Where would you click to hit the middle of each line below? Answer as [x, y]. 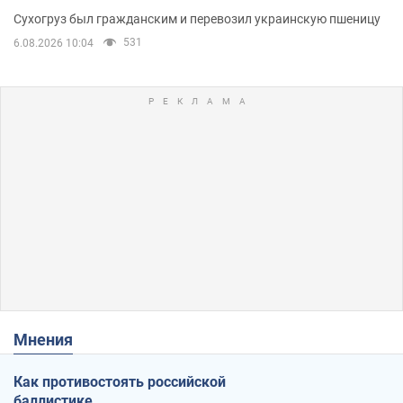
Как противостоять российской [120, 382]
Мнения [50, 340]
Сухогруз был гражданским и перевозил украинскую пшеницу [197, 19]
